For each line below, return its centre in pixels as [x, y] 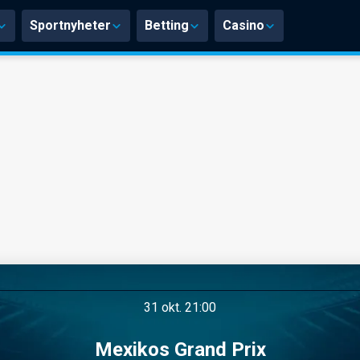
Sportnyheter [70, 25]
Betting [167, 25]
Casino [243, 25]
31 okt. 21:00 [180, 307]
